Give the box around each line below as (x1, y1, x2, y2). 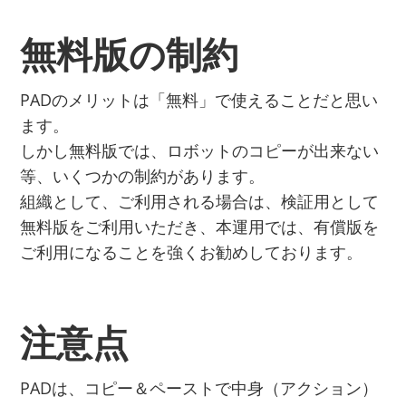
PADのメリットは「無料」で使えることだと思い (20, 89, 379, 111)
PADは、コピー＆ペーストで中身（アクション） (20, 377, 379, 400)
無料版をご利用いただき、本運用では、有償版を (20, 216, 380, 238)
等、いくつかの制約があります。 (20, 165, 266, 188)
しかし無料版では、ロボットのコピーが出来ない (20, 140, 380, 162)
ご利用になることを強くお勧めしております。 (20, 241, 363, 264)
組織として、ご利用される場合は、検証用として (20, 190, 380, 213)
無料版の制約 (20, 29, 239, 80)
